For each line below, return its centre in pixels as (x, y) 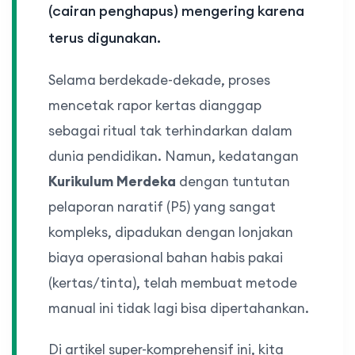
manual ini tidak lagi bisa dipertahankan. (179, 309)
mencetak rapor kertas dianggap (155, 106)
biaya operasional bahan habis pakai (166, 258)
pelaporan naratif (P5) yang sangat (162, 207)
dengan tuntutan (233, 182)
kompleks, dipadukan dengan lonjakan (171, 233)
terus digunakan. (105, 38)
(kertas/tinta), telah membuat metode (173, 283)
